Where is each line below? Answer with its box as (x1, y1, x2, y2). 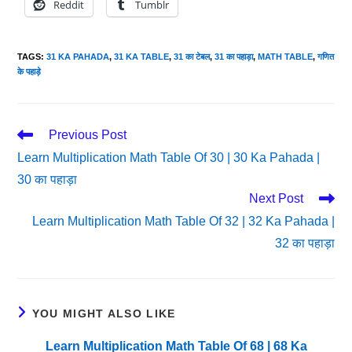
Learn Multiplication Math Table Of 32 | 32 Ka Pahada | (31, 214, 335, 228)
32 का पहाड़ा (274, 236, 335, 250)
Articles (16, 157, 53, 170)
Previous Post (49, 128, 127, 141)
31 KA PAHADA (46, 52, 110, 61)
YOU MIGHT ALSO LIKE (31, 307, 176, 320)
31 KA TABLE (114, 52, 170, 61)
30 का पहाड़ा (17, 173, 78, 186)
